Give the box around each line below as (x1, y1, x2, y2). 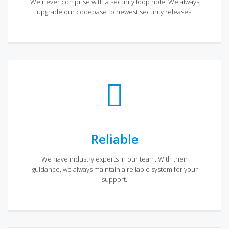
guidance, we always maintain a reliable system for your (31, 164, 198, 174)
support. (102, 174, 127, 184)
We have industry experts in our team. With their (41, 154, 188, 164)
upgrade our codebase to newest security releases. (36, 7, 193, 16)
